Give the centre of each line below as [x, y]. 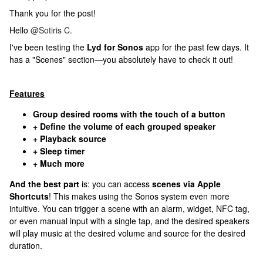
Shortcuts [29, 196]
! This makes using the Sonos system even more [139, 196]
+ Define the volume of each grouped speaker [124, 126]
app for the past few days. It [196, 47]
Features [27, 93]
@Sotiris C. [51, 30]
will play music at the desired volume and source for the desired [127, 233]
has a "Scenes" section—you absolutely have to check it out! [121, 59]
